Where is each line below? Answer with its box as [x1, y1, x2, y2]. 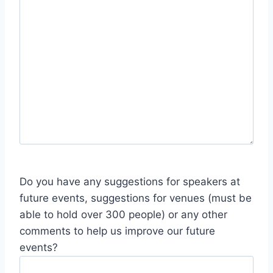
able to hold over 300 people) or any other [19, 208, 227, 221]
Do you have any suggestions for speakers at [19, 175, 240, 188]
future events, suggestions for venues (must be [19, 191, 252, 204]
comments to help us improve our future [19, 224, 215, 237]
